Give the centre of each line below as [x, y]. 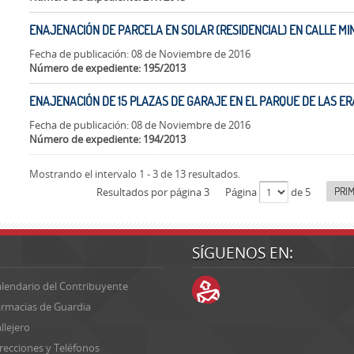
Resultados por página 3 [153, 192]
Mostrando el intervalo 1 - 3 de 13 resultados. [135, 173]
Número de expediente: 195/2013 [107, 68]
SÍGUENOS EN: [243, 253]
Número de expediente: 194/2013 [107, 139]
